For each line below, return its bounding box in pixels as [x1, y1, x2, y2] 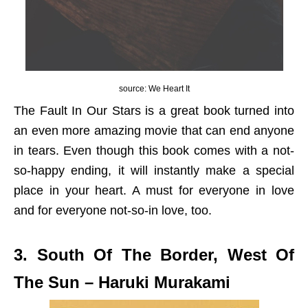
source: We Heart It [118, 83, 190, 93]
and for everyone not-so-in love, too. [14, 203, 212, 217]
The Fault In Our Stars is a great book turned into [14, 103, 294, 118]
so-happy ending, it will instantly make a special [14, 163, 294, 177]
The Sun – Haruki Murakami [14, 272, 230, 291]
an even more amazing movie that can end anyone [14, 123, 294, 137]
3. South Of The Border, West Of [14, 245, 294, 264]
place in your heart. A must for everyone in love [14, 183, 294, 197]
